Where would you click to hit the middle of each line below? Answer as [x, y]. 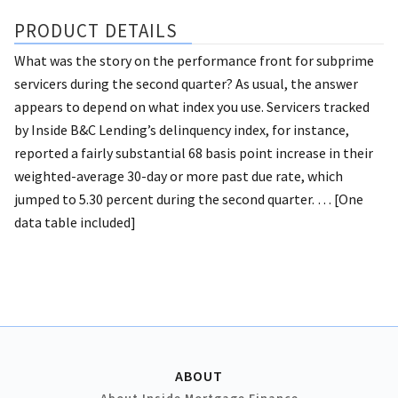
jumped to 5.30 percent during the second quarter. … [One [189, 199]
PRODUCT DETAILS [96, 30]
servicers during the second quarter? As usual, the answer [186, 83]
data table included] [75, 222]
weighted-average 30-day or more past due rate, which [179, 175]
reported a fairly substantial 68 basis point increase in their [194, 152]
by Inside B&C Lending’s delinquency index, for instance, [182, 129]
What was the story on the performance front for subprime [194, 60]
